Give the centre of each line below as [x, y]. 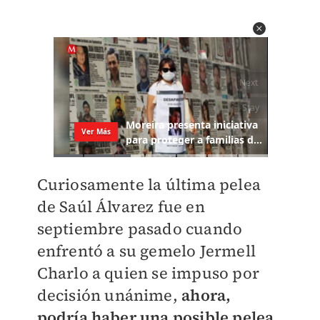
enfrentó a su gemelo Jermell [146, 251]
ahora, [206, 295]
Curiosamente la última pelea [149, 185]
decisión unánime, [109, 295]
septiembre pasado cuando [140, 229]
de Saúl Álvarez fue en [121, 207]
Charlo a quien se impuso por [148, 273]
